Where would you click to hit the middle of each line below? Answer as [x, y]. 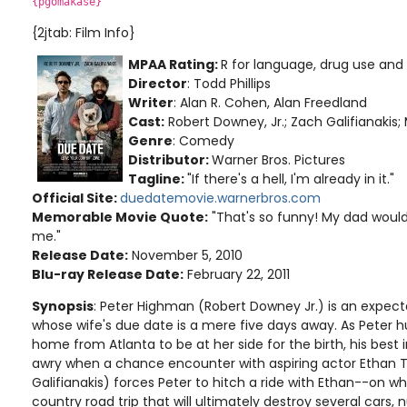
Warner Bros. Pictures [278, 159]
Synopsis [63, 306]
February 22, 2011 [237, 274]
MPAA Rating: [174, 64]
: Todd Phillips [229, 83]
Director [158, 83]
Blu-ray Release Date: [108, 274]
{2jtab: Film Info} [84, 32]
